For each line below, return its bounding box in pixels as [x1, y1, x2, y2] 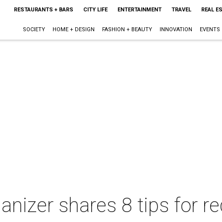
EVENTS [199, 26, 220, 33]
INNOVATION [159, 26, 192, 33]
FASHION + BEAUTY [102, 26, 152, 33]
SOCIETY [22, 26, 45, 33]
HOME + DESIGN [52, 26, 95, 33]
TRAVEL [171, 6, 191, 13]
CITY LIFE [83, 6, 108, 13]
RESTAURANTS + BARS [13, 6, 73, 13]
